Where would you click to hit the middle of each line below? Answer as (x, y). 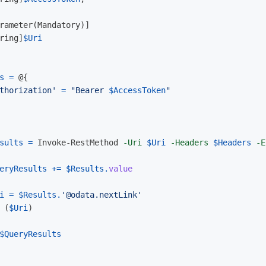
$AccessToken (137, 90)
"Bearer (90, 90)
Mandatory (59, 25)
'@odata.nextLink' (102, 195)
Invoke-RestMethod (78, 142)
